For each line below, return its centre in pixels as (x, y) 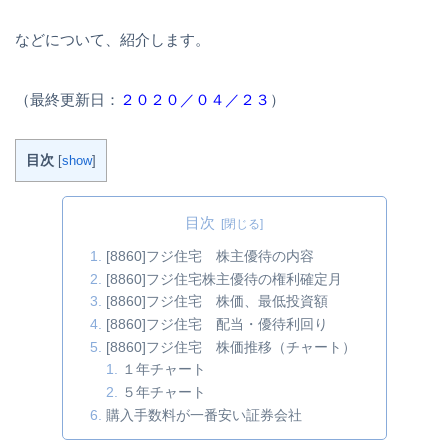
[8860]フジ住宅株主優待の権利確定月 (223, 279)
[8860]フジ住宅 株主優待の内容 (209, 256)
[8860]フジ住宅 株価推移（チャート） (230, 347)
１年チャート (163, 370)
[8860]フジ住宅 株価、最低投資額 (216, 302)
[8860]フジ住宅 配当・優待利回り (216, 325)
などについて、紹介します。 (112, 39)
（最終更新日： (67, 99)
